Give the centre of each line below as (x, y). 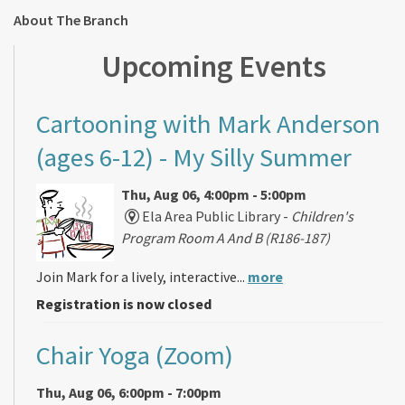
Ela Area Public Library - (216, 216)
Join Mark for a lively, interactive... (142, 277)
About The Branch (71, 19)
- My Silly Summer (253, 157)
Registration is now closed (124, 304)
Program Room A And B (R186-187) (226, 237)
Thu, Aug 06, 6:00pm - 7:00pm (129, 393)
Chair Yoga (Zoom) (135, 356)
